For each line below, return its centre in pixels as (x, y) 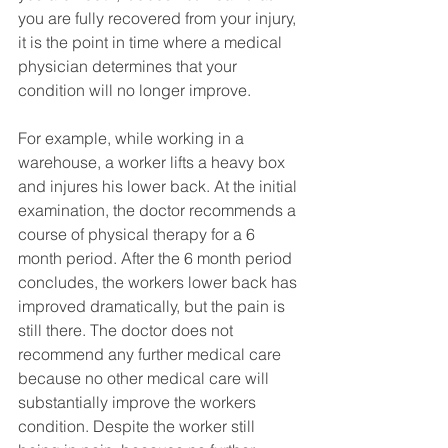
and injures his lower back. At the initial (159, 186)
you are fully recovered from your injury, (159, 18)
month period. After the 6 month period (157, 258)
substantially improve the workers (139, 402)
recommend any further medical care (151, 354)
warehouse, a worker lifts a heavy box (153, 162)
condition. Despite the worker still (138, 426)
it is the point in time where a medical (152, 42)
